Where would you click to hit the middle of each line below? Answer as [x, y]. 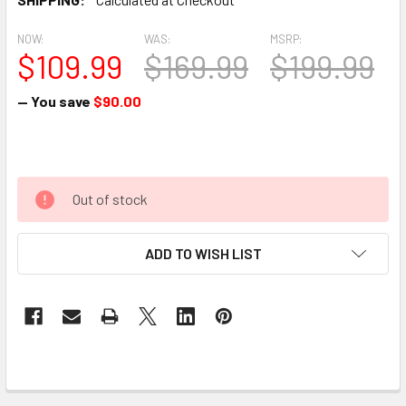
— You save [54, 101]
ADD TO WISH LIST [203, 253]
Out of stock [110, 199]
